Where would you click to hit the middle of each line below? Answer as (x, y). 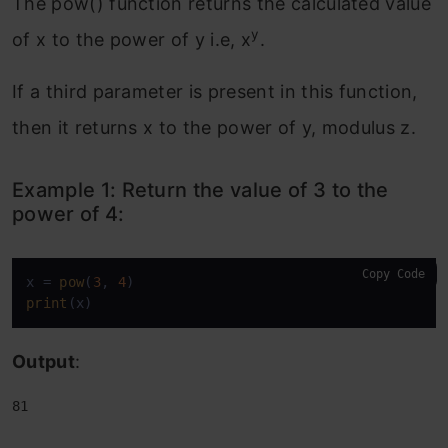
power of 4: (68, 214)
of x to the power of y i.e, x (132, 40)
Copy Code (393, 274)
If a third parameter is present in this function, (215, 92)
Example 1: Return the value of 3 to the (200, 190)
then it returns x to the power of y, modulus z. (214, 128)
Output (43, 362)
